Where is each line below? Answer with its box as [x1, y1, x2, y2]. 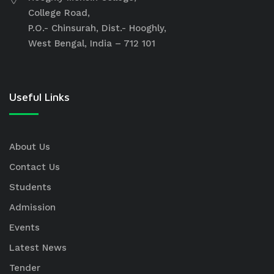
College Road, [28, 7, 90, 18]
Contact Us [9, 161, 60, 172]
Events [9, 222, 40, 233]
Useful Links [9, 91, 70, 103]
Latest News [9, 242, 67, 253]
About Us [9, 141, 50, 152]
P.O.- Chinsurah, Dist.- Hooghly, [28, 23, 166, 34]
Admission [9, 202, 56, 213]
